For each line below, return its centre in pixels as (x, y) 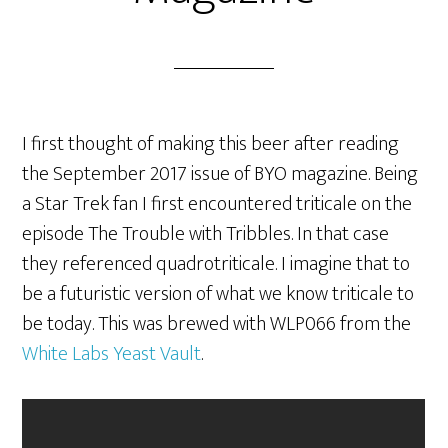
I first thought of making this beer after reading (211, 144)
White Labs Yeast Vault (112, 354)
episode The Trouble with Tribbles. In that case (206, 234)
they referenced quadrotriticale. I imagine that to (216, 264)
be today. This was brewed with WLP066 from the (217, 324)
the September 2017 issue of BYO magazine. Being (220, 174)
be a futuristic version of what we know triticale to (218, 294)
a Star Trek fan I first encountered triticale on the (217, 204)
